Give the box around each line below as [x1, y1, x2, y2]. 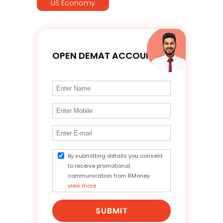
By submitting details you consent [68, 151, 163, 160]
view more [68, 181, 96, 190]
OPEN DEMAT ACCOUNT [52, 49, 158, 62]
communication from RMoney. [68, 171, 151, 180]
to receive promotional [68, 161, 130, 170]
